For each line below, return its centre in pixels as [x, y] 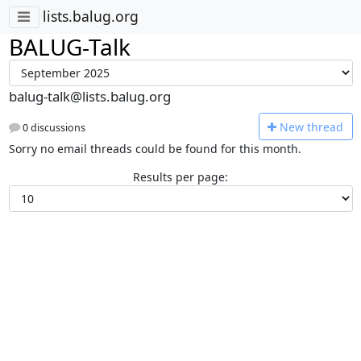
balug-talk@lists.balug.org [89, 96]
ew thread [316, 127]
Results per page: [180, 176]
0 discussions [52, 128]
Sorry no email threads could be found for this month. [155, 148]
